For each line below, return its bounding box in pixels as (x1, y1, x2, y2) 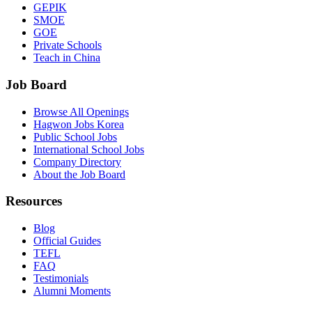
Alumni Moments (33, 285, 111, 297)
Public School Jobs (33, 130, 117, 143)
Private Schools (33, 39, 102, 52)
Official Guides (33, 235, 101, 247)
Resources (6, 194, 62, 209)
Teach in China (33, 52, 100, 64)
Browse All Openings (33, 105, 129, 118)
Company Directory (33, 155, 121, 168)
